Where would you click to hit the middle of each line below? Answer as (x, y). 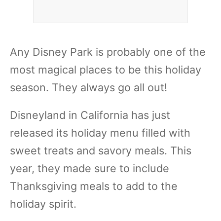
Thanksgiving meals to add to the (94, 186)
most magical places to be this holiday (106, 70)
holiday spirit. (43, 204)
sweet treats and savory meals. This (101, 150)
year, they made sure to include (90, 168)
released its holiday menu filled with (100, 133)
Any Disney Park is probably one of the (108, 52)
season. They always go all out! (89, 87)
